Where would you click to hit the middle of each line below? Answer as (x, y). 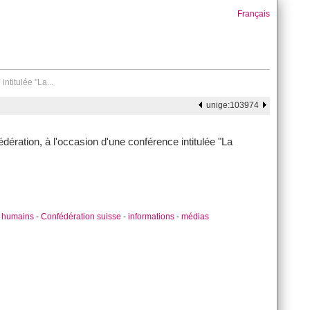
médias (195, 217)
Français (254, 14)
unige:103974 (232, 105)
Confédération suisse (81, 217)
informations (151, 217)
